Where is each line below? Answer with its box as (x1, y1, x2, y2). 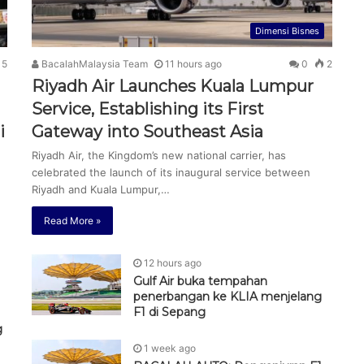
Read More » (44, 214, 101, 227)
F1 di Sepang (133, 304, 206, 319)
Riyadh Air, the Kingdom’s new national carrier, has (32, 148, 286, 162)
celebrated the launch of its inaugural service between (32, 165, 310, 179)
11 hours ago (165, 57, 222, 70)
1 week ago (144, 341, 196, 354)
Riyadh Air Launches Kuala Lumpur (32, 76, 314, 96)
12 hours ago (144, 256, 201, 269)
